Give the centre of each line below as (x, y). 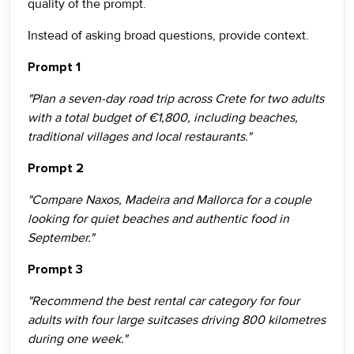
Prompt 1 (54, 67)
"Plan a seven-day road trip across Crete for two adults (176, 99)
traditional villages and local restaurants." (139, 137)
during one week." (77, 339)
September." (61, 238)
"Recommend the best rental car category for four (164, 301)
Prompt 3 (55, 269)
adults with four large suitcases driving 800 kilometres (177, 320)
